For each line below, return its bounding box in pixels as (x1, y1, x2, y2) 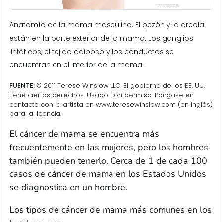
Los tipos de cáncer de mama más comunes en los (9, 204, 212, 216)
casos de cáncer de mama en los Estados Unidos (9, 168, 206, 180)
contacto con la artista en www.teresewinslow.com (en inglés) (9, 100, 213, 110)
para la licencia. (9, 109, 61, 119)
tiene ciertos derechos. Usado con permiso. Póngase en (9, 90, 194, 100)
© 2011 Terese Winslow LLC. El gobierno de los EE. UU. (36, 81, 205, 91)
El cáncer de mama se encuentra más (9, 128, 159, 140)
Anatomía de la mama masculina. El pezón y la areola (9, 20, 204, 30)
